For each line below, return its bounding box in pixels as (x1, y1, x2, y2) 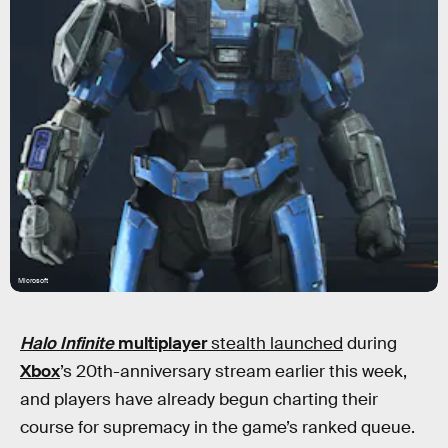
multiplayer (118, 333, 207, 354)
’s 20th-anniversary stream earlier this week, (60, 361, 407, 382)
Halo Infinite (20, 333, 118, 354)
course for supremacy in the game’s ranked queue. (20, 417, 415, 438)
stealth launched (207, 333, 343, 354)
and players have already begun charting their (20, 389, 378, 410)
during (343, 333, 397, 354)
